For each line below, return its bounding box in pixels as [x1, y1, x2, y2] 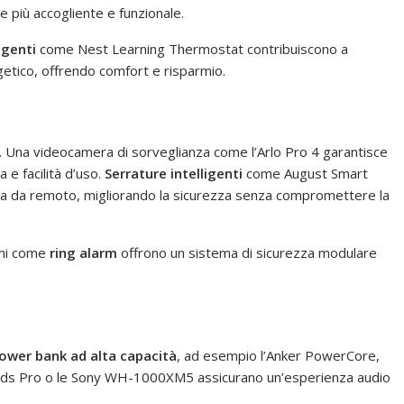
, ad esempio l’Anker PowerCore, [177, 345, 380, 364]
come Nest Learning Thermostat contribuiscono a [36, 39, 348, 58]
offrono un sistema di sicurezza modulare [117, 243, 377, 262]
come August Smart [243, 163, 368, 182]
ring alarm [50, 243, 117, 262]
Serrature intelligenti [105, 163, 243, 182]
